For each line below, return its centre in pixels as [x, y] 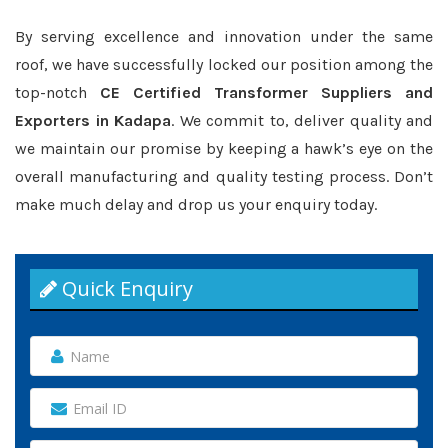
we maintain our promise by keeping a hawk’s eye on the [224, 148]
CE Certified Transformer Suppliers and [266, 92]
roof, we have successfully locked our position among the [224, 64]
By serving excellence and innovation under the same [224, 36]
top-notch [57, 92]
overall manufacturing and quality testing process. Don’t [224, 176]
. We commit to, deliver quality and [302, 120]
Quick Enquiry [125, 288]
